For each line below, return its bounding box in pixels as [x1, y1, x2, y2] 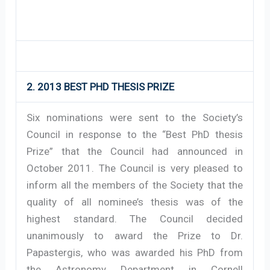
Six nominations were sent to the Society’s [27, 111, 243, 124]
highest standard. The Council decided [27, 212, 243, 225]
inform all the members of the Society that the [27, 178, 243, 191]
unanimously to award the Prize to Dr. [27, 229, 243, 242]
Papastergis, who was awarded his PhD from [27, 246, 243, 259]
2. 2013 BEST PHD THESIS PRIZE [27, 80, 175, 93]
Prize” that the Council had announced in [27, 145, 243, 157]
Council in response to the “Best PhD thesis [27, 128, 243, 140]
